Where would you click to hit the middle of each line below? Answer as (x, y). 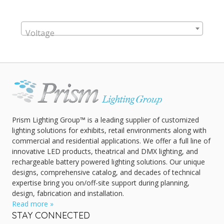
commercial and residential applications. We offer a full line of (111, 141)
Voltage (40, 33)
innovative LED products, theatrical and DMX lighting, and (105, 151)
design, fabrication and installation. (68, 193)
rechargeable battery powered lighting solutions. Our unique (108, 162)
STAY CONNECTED (51, 215)
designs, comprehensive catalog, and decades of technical (106, 172)
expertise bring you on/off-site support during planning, (101, 183)
